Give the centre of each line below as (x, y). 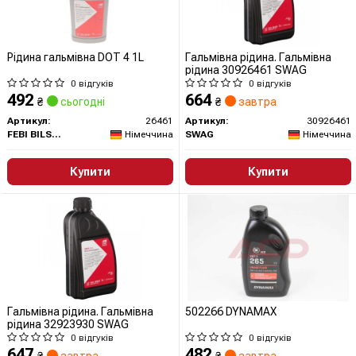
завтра (256, 102)
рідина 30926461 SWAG (246, 70)
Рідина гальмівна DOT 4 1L (75, 58)
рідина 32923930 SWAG (68, 325)
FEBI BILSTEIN (56, 135)
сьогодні (81, 102)
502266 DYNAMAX (231, 312)
